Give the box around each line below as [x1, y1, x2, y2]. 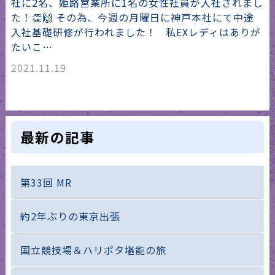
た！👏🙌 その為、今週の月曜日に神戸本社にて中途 [10, 9, 254, 25]
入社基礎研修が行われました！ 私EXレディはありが [10, 24, 261, 39]
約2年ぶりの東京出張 [20, 209, 120, 224]
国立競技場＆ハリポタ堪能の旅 [20, 242, 166, 258]
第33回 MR [20, 175, 72, 190]
